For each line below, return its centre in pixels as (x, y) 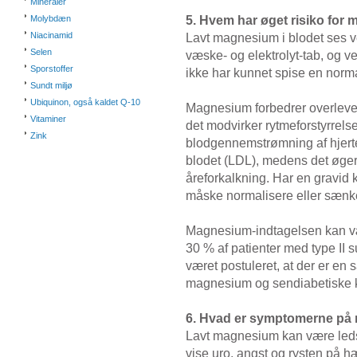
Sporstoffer (52, 69)
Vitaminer (48, 119)
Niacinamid (51, 35)
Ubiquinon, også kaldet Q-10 (85, 102)
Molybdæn (51, 18)
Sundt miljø (51, 85)
